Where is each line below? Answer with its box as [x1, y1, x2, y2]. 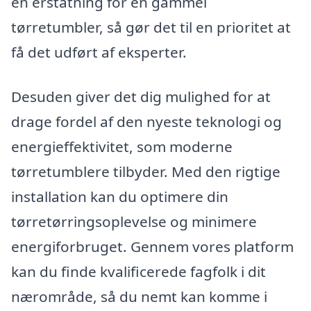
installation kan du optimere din [11, 187, 228, 207]
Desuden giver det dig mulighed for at [11, 87, 271, 107]
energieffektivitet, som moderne [11, 137, 233, 157]
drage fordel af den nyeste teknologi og [11, 112, 282, 132]
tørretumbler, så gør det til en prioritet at [11, 17, 291, 37]
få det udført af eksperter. [11, 42, 187, 62]
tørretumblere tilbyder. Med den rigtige [11, 162, 280, 182]
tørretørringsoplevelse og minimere [11, 212, 257, 232]
